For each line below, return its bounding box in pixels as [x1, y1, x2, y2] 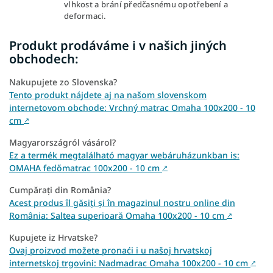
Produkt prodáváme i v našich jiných [9, 37, 227, 54]
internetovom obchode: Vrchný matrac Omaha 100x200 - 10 [9, 102, 255, 114]
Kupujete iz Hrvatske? [9, 232, 97, 244]
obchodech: [9, 50, 79, 67]
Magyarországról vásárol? [9, 136, 116, 149]
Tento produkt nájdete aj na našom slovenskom [9, 89, 207, 101]
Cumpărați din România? [9, 184, 111, 196]
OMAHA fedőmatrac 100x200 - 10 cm [9, 162, 162, 174]
